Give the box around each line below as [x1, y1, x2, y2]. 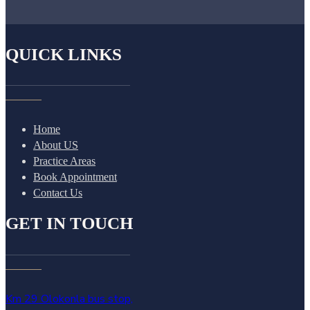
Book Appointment [33, 171, 117, 183]
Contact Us [33, 187, 82, 199]
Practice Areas [33, 155, 95, 167]
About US [33, 139, 78, 152]
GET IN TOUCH [6, 214, 133, 233]
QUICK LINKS [6, 44, 122, 64]
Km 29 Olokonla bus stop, [6, 291, 133, 307]
